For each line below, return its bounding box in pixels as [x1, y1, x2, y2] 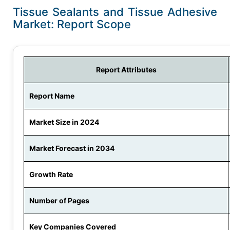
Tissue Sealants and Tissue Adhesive [13, 5, 217, 19]
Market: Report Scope [13, 17, 143, 31]
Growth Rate [29, 170, 73, 179]
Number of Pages [29, 196, 89, 205]
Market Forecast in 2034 [29, 144, 114, 153]
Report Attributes [95, 65, 157, 74]
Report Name [29, 91, 74, 101]
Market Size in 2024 [29, 118, 99, 127]
